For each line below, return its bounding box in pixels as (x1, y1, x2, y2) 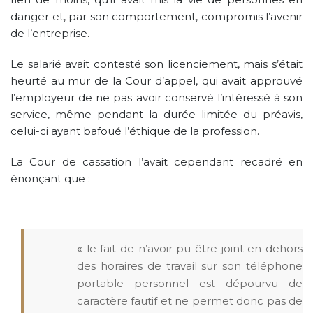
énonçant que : (10, 171, 90, 185)
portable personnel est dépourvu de (77, 276, 303, 290)
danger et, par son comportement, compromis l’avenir (10, 9, 303, 23)
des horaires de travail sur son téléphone (77, 259, 303, 272)
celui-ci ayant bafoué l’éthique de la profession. (10, 124, 259, 138)
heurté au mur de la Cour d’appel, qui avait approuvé (10, 73, 303, 87)
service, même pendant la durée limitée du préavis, (10, 107, 303, 121)
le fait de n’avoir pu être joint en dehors (86, 241, 303, 255)
